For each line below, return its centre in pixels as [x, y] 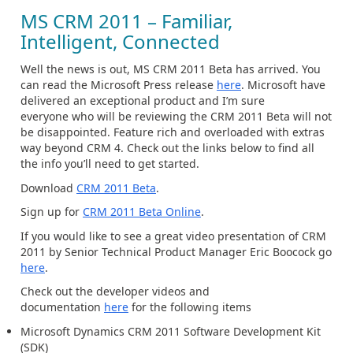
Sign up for [52, 212]
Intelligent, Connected [120, 41]
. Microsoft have [283, 85]
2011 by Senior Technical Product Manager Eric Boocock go [176, 251]
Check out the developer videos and [115, 291]
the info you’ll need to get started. [110, 163]
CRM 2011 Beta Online [142, 212]
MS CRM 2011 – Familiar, [126, 21]
